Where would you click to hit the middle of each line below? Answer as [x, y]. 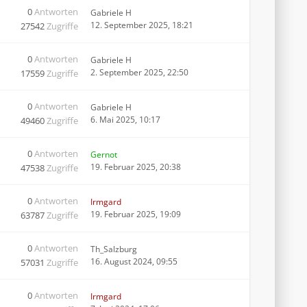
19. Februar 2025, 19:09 [136, 214]
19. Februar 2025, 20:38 [136, 167]
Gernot [104, 155]
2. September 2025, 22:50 [139, 72]
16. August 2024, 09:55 [134, 261]
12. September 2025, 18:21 [142, 25]
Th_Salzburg [114, 249]
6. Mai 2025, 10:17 [125, 120]
